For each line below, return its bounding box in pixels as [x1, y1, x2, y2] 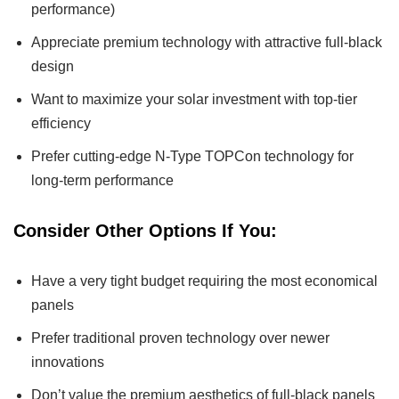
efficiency [31, 116, 91, 131]
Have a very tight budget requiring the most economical [31, 273, 378, 289]
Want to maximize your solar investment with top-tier [31, 92, 357, 107]
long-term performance [31, 173, 174, 188]
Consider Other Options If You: [13, 221, 277, 240]
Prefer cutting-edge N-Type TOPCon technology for [31, 149, 354, 164]
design [31, 59, 74, 74]
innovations [31, 354, 104, 370]
